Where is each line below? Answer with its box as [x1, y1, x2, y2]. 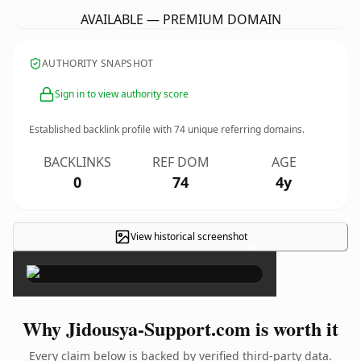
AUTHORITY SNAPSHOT [42, 56, 154, 70]
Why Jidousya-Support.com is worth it [23, 314, 338, 342]
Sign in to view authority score [55, 87, 189, 101]
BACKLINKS [44, 153, 111, 171]
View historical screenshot [130, 230, 247, 243]
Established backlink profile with [29, 122, 174, 136]
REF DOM [151, 153, 210, 171]
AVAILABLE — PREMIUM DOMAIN [80, 10, 281, 28]
